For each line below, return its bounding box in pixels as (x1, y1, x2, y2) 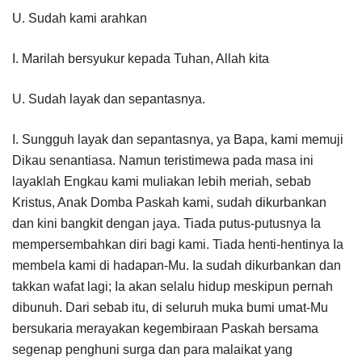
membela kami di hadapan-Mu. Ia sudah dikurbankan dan (12, 258, 341, 272)
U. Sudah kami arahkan (12, 11, 147, 25)
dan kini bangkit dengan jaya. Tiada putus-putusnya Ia (12, 216, 321, 230)
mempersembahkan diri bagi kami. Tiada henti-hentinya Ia (12, 237, 343, 251)
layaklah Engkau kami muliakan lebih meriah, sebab (12, 174, 311, 188)
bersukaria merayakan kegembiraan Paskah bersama (12, 321, 318, 335)
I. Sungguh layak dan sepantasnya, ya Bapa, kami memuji (12, 132, 343, 146)
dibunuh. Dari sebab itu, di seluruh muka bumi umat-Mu (12, 300, 328, 314)
